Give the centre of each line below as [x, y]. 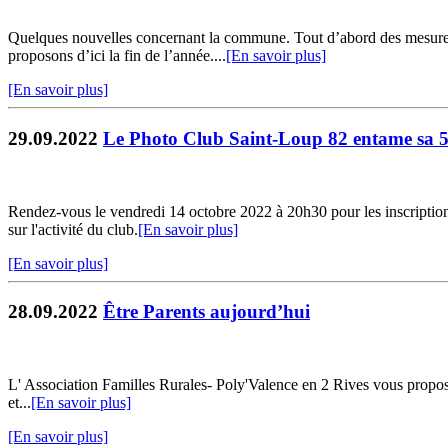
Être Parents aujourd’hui [206, 312]
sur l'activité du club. [73, 229]
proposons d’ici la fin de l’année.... [117, 56]
